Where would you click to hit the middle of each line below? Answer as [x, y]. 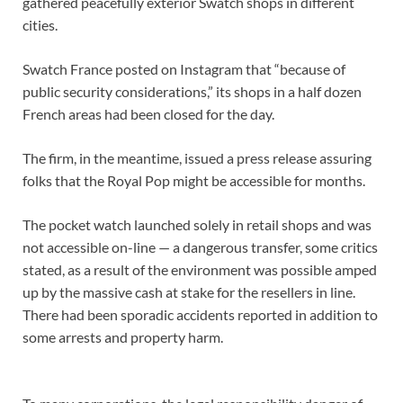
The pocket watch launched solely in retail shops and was [197, 225]
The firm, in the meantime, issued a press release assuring [197, 158]
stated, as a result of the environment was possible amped [200, 270]
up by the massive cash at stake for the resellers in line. [189, 292]
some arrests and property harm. [123, 337]
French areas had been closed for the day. [148, 114]
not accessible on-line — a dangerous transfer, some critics [200, 247]
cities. [40, 25]
